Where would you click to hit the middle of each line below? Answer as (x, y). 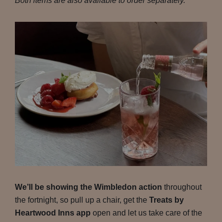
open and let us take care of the (146, 213)
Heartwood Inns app (53, 213)
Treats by (166, 200)
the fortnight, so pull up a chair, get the (82, 200)
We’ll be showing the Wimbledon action (88, 187)
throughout (182, 187)
